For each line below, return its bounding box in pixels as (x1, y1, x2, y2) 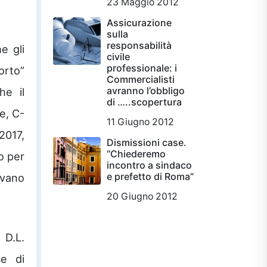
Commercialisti (107, 73, 175, 85)
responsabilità (107, 39, 172, 51)
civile (107, 50, 130, 63)
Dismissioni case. (107, 136, 187, 148)
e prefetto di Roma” (107, 170, 194, 182)
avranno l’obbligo (107, 84, 185, 97)
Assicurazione (107, 16, 172, 29)
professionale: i (107, 61, 177, 74)
